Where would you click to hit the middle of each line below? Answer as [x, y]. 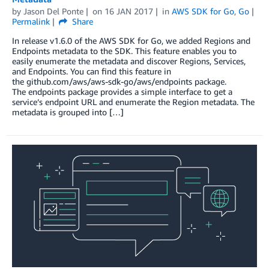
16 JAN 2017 [128, 11]
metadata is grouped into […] [68, 112]
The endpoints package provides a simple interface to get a [122, 91]
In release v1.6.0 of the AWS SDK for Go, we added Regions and [131, 40]
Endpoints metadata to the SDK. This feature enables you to [124, 50]
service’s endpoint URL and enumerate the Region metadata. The [133, 101]
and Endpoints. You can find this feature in [92, 71]
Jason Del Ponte [53, 11]
